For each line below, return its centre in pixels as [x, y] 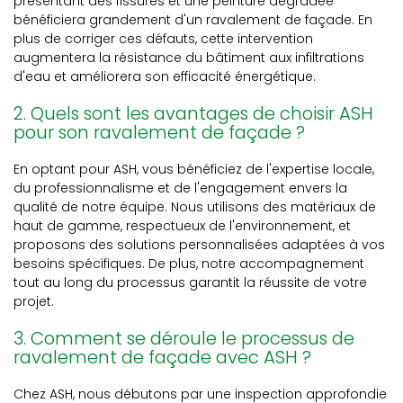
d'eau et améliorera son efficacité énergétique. [165, 76]
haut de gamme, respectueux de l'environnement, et [182, 226]
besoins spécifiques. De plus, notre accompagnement [189, 264]
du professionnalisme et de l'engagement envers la [180, 188]
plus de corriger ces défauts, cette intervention [163, 39]
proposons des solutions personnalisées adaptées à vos [199, 245]
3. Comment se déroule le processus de [184, 338]
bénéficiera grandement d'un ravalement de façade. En [193, 20]
